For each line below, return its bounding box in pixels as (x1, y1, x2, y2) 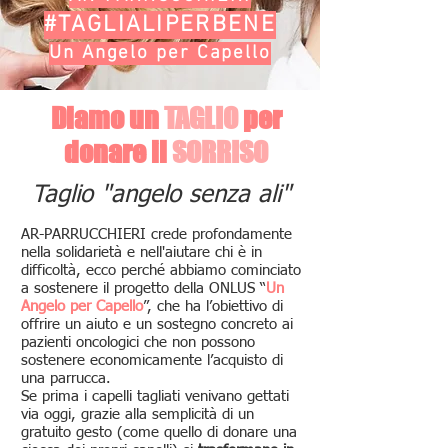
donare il (64, 135, 172, 169)
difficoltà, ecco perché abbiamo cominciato (21, 263, 301, 278)
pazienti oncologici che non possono (21, 335, 255, 350)
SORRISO (172, 135, 268, 169)
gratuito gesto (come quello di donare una (21, 425, 297, 440)
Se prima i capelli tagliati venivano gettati (21, 389, 289, 404)
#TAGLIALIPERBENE (44, 11, 276, 39)
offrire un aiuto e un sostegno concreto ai (21, 317, 293, 332)
